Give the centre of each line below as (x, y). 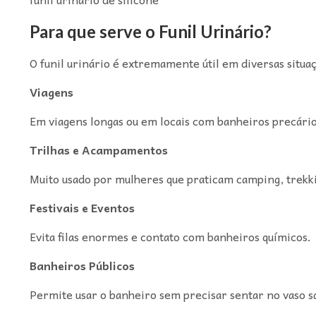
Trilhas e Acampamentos (98, 149)
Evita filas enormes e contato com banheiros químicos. (170, 236)
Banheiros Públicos (82, 265)
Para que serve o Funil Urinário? (150, 31)
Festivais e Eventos (82, 207)
